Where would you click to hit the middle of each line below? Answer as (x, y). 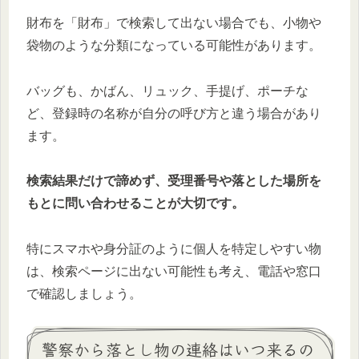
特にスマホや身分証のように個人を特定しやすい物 (174, 249)
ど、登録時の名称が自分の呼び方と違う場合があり (174, 113)
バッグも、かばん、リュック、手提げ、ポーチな (167, 91)
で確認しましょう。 (84, 294)
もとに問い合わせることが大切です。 (135, 204)
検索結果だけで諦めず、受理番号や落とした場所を (174, 181)
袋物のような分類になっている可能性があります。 (174, 45)
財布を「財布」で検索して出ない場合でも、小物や (174, 22)
